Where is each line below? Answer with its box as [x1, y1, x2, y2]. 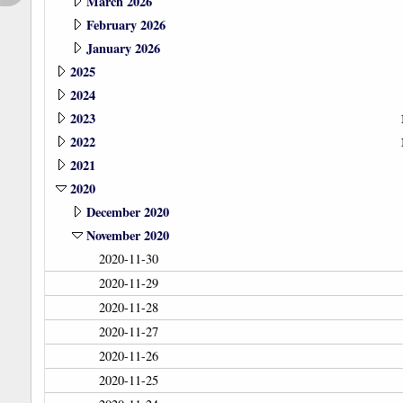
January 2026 [85, 39, 160, 58]
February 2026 [85, 15, 166, 35]
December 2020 [85, 202, 169, 222]
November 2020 [85, 226, 169, 246]
